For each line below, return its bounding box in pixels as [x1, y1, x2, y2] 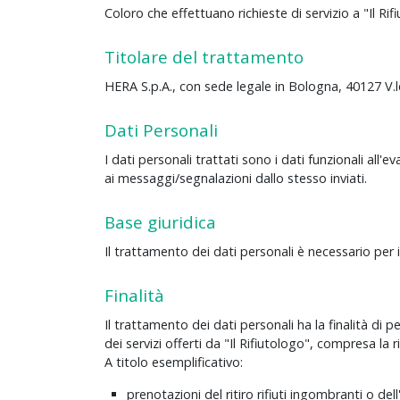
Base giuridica [104, 211, 216, 234]
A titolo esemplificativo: [104, 354, 243, 371]
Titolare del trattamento [104, 46, 304, 69]
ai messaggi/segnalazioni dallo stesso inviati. [104, 170, 367, 187]
